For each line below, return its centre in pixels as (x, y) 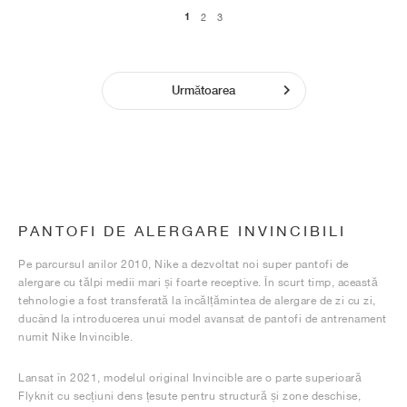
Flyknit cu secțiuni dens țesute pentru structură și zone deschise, (189, 396)
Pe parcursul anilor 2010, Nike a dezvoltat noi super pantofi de (184, 264)
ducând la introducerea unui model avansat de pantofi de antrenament (203, 318)
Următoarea (203, 90)
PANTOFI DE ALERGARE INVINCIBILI (182, 230)
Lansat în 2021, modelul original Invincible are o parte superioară (190, 377)
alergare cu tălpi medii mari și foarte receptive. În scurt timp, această (198, 282)
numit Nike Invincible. (75, 337)
